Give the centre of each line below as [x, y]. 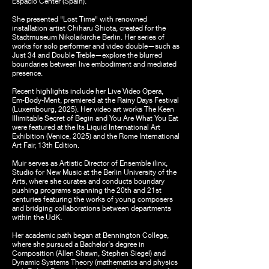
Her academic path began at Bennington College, [90, 235]
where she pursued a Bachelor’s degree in [78, 244]
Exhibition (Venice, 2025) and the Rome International [96, 136]
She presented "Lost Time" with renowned [80, 19]
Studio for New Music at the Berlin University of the [94, 172]
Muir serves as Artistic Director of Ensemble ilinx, [90, 163]
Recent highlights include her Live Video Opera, [88, 91]
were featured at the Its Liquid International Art [86, 127]
